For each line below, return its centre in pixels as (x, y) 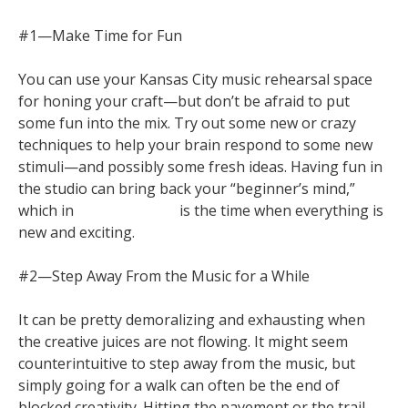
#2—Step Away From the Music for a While (164, 276)
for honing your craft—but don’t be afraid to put (184, 101)
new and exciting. (76, 232)
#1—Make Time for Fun (100, 36)
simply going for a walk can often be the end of (179, 385)
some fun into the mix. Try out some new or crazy (187, 123)
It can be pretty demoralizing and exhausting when (192, 320)
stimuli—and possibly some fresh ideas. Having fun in (200, 167)
